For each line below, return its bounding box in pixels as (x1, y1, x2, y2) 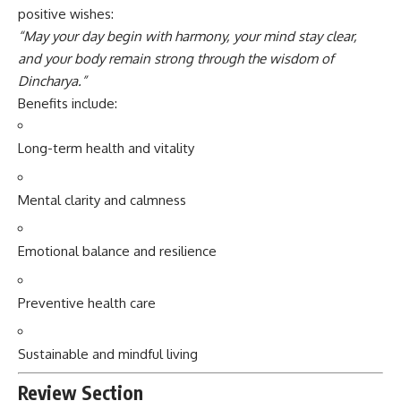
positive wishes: (18, 5, 114, 22)
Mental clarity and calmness (18, 191, 186, 209)
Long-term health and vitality (18, 140, 194, 157)
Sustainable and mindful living (18, 346, 198, 363)
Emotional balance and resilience (18, 243, 217, 260)
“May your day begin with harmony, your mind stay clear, (18, 28, 357, 45)
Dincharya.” (18, 73, 87, 90)
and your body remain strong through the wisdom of (18, 50, 334, 67)
